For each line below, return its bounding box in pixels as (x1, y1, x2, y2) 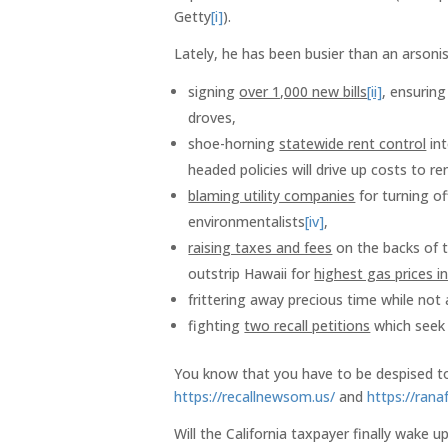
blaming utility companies (188, 185, 356, 205)
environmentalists (188, 211, 306, 231)
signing (188, 81, 240, 101)
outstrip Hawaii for (188, 263, 315, 283)
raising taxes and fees (188, 237, 333, 257)
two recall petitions (244, 315, 371, 335)
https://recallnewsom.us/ (174, 386, 336, 406)
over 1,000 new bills (239, 81, 368, 101)
